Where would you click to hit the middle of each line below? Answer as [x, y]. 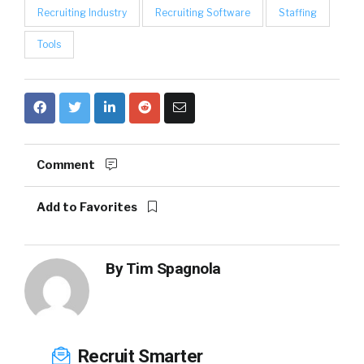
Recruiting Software [203, 13]
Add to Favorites [88, 207]
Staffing [298, 13]
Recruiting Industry [82, 13]
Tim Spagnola [173, 269]
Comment [67, 165]
